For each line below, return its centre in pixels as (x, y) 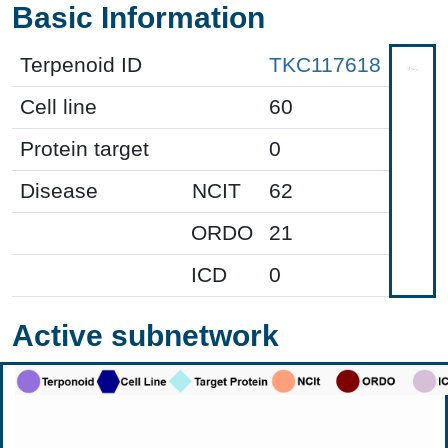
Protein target (84, 148)
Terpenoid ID (81, 64)
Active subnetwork (145, 335)
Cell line (58, 106)
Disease (59, 190)
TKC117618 (325, 64)
